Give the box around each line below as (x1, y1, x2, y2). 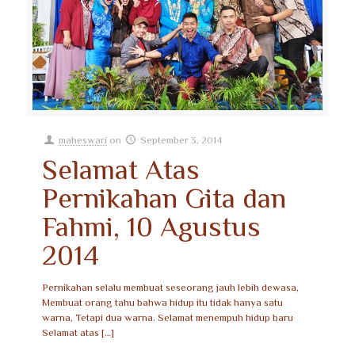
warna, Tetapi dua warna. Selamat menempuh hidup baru (42, 312, 293, 323)
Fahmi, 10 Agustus (42, 211, 261, 240)
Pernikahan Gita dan (42, 182, 286, 212)
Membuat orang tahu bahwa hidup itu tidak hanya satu (42, 297, 283, 308)
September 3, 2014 (140, 135, 223, 146)
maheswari (59, 135, 108, 146)
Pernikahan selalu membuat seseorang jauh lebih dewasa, (42, 282, 299, 293)
